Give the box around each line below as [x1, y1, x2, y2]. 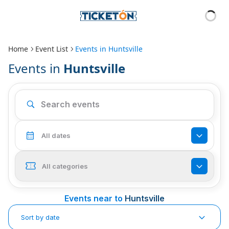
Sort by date [21, 213, 60, 221]
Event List [35, 44, 68, 54]
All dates [41, 131, 71, 140]
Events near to [64, 193, 123, 203]
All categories [42, 162, 88, 170]
